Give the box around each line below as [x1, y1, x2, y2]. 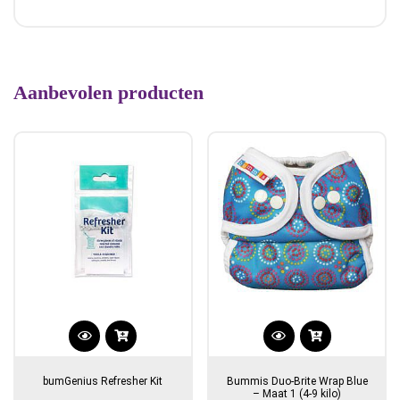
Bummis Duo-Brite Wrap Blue [226, 374, 368, 387]
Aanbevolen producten [13, 80, 204, 104]
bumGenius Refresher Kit [43, 374, 163, 387]
